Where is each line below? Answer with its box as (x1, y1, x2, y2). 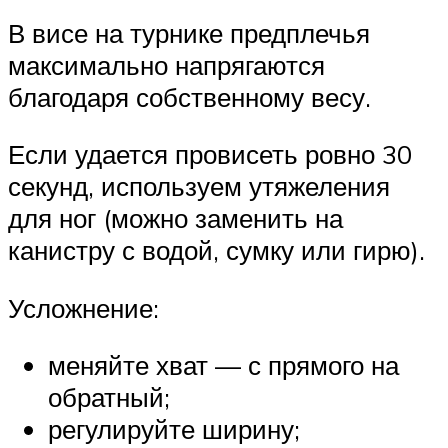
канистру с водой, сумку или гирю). (8, 234, 425, 267)
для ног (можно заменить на (8, 202, 343, 235)
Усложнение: (8, 291, 159, 324)
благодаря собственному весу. (8, 80, 371, 113)
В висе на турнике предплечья (8, 16, 370, 49)
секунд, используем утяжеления (8, 170, 390, 203)
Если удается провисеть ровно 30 (8, 138, 412, 171)
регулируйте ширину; (48, 413, 300, 446)
